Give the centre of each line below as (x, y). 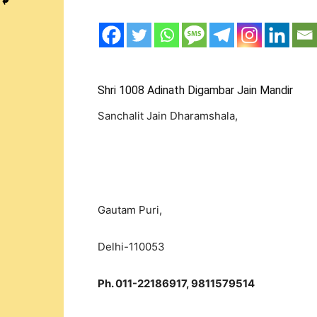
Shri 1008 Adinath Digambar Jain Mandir (195, 90)
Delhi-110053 (131, 247)
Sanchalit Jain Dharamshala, (168, 116)
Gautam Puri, (130, 210)
